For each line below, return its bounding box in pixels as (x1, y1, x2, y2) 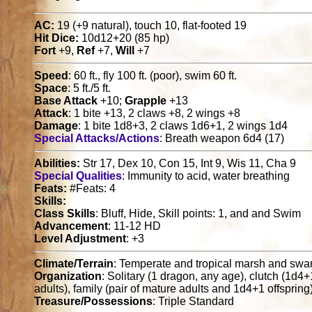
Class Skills (34, 208, 96, 220)
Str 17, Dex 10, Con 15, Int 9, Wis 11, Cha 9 (80, 157, 297, 170)
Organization (34, 270, 102, 283)
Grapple (125, 95, 167, 107)
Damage (34, 120, 79, 132)
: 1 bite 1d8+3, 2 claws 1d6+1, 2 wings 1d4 (78, 120, 288, 132)
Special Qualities (34, 170, 123, 182)
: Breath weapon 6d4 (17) (159, 132, 285, 145)
